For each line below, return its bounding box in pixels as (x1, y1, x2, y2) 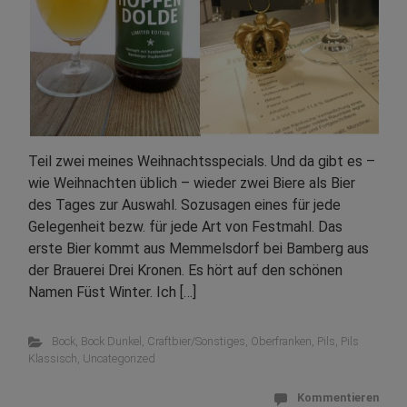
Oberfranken (250, 334, 312, 349)
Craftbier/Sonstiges (146, 334, 245, 349)
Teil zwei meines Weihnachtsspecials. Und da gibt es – (28, 153, 375, 171)
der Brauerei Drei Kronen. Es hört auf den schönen (28, 262, 342, 280)
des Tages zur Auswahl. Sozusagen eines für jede (28, 196, 341, 214)
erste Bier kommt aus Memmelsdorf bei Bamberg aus (28, 240, 369, 258)
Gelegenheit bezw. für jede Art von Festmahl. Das (28, 218, 342, 236)
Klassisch (28, 352, 77, 366)
